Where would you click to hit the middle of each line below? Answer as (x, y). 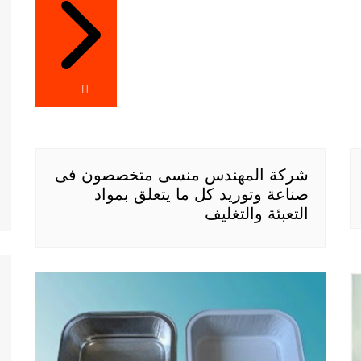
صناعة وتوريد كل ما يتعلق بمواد (201, 195)
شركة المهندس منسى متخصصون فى (182, 175)
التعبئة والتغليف (257, 214)
